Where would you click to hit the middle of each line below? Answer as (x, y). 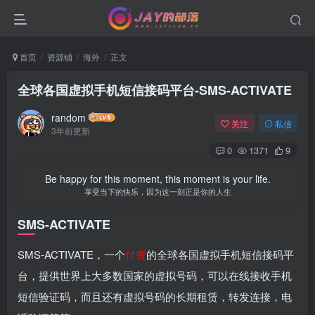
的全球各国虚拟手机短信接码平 (220, 254)
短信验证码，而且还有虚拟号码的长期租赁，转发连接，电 (155, 296)
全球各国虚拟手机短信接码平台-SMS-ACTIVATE (155, 90)
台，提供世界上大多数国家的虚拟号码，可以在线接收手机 (155, 275)
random (69, 117)
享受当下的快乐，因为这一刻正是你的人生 (157, 191)
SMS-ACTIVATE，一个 (71, 254)
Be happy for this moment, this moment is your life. (157, 179)
